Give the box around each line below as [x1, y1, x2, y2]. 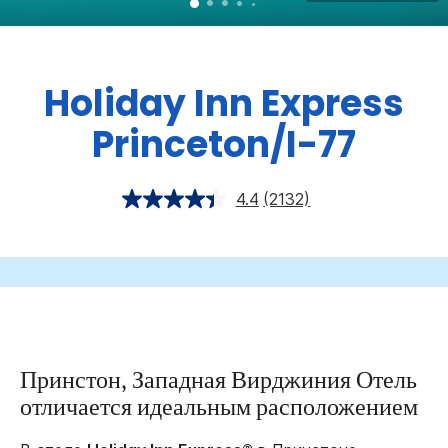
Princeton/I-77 [92, 119, 356, 171]
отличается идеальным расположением [20, 397, 418, 421]
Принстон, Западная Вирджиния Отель [20, 370, 417, 394]
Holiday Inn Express [44, 78, 404, 130]
